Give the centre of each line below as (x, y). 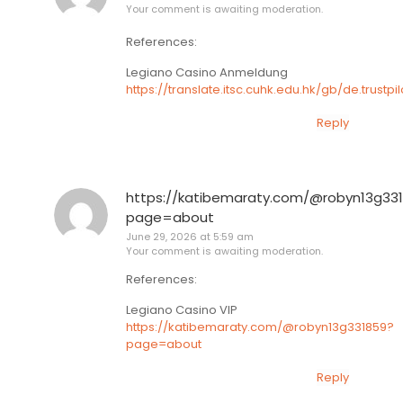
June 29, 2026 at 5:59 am (190, 237)
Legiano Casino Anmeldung (207, 72)
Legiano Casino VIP (182, 309)
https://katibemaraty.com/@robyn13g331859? (260, 327)
